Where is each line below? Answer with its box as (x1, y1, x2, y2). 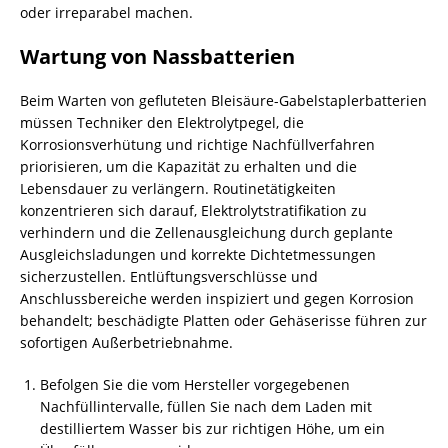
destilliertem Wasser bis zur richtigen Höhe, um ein (40, 419, 385, 438)
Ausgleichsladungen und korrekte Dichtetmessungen (20, 245, 376, 264)
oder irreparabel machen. (20, 3, 193, 22)
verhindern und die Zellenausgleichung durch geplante (20, 223, 393, 242)
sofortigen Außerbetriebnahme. (20, 333, 233, 352)
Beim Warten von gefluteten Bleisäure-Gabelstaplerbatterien (20, 91, 427, 110)
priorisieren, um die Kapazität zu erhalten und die (20, 157, 357, 176)
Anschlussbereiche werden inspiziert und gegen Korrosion (20, 289, 414, 308)
